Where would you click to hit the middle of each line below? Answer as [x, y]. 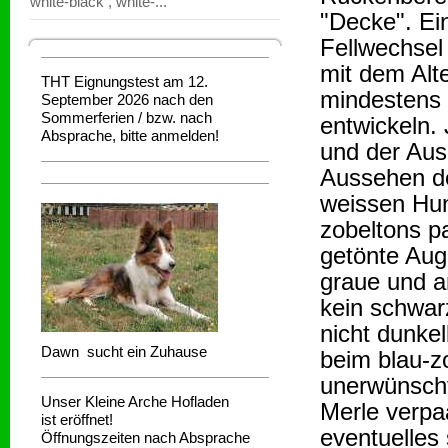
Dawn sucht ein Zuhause [124, 351]
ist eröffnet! [77, 419]
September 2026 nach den [127, 99]
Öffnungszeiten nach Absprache [145, 437]
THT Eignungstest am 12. [124, 81]
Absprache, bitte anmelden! [132, 135]
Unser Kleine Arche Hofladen [135, 401]
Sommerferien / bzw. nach [126, 117]
